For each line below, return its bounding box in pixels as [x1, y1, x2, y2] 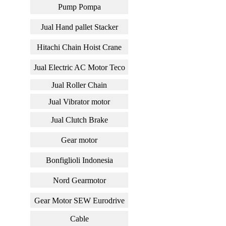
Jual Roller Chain [51, 80, 107, 89]
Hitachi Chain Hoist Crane [37, 42, 122, 51]
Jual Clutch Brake [50, 115, 108, 124]
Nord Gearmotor [52, 176, 106, 185]
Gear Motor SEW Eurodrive [34, 196, 125, 205]
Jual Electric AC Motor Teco [33, 63, 125, 72]
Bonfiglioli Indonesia [45, 155, 113, 164]
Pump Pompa [58, 2, 101, 11]
